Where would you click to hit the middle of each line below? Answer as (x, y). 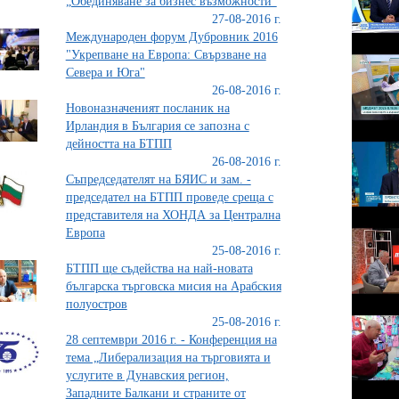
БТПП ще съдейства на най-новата (159, 268)
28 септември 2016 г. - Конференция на (171, 339)
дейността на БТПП (118, 143)
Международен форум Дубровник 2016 (171, 37)
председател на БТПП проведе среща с (169, 197)
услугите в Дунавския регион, (147, 375)
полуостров (96, 304)
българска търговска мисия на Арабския (173, 286)
